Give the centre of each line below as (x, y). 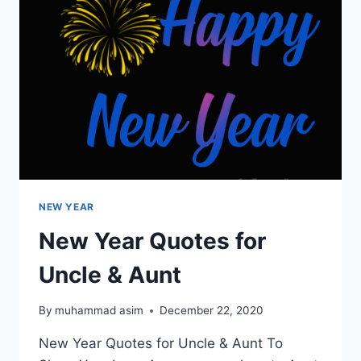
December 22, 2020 (212, 311)
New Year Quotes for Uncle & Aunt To (161, 344)
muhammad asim (100, 311)
